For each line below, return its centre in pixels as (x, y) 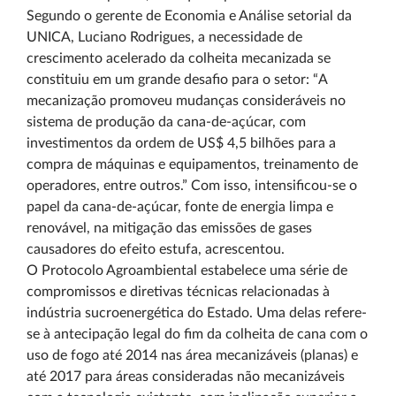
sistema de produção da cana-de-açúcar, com (166, 122)
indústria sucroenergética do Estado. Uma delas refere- (197, 313)
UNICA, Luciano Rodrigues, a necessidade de (164, 37)
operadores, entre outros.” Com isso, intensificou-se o (192, 186)
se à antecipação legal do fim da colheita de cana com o (197, 334)
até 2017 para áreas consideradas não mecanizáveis (186, 377)
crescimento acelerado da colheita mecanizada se (179, 58)
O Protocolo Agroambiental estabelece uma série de (187, 270)
